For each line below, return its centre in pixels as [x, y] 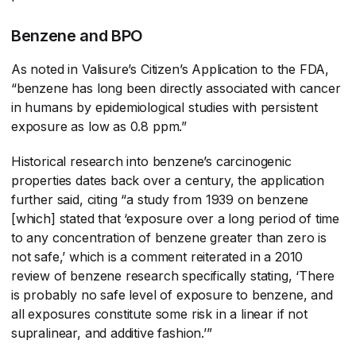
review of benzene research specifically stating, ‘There [173, 275]
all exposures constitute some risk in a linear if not [159, 313]
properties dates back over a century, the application [168, 180]
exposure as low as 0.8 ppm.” [99, 126]
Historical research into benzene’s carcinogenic [151, 161]
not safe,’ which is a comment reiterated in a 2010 [157, 256]
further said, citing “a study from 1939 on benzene [160, 199]
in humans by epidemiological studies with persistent [164, 107]
